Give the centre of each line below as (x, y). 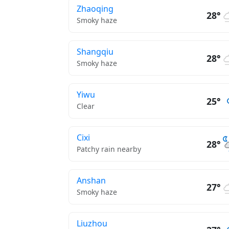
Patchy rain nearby (109, 149)
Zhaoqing (95, 9)
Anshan (91, 180)
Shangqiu (95, 52)
